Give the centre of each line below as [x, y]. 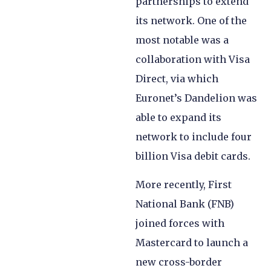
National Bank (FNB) [185, 204]
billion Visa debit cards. [194, 156]
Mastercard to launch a [192, 242]
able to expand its [178, 118]
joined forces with [180, 223]
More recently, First [184, 184]
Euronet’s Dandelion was [196, 98]
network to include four [194, 137]
